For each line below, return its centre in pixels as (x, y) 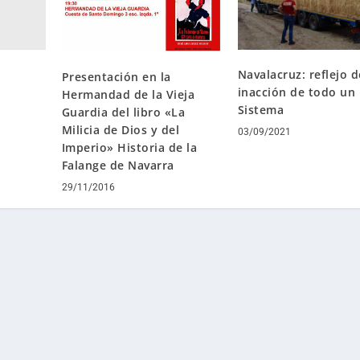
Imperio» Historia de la (129, 147)
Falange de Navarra (118, 165)
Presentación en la (116, 76)
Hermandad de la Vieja (128, 94)
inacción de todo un (297, 92)
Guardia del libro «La (123, 112)
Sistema (261, 110)
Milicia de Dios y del (121, 129)
